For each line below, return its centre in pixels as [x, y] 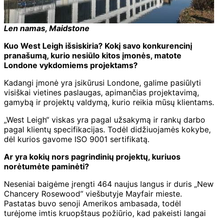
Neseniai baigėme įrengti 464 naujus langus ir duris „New [109, 184]
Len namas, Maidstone [47, 28]
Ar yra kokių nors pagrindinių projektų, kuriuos [92, 156]
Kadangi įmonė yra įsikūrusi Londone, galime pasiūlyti [102, 82]
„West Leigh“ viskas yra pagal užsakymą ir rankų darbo [105, 119]
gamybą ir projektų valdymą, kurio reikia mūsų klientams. [109, 102]
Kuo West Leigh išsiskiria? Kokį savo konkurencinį [98, 45]
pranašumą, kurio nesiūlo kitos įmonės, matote [93, 55]
